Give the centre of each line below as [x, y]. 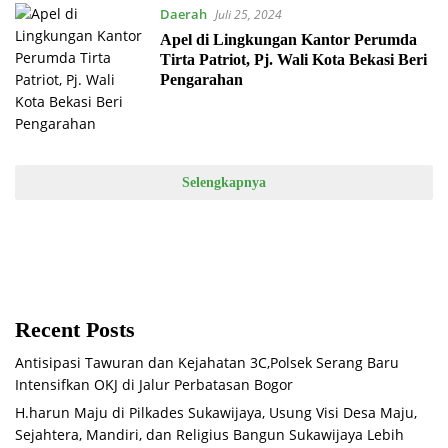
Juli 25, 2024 [248, 14]
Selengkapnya [224, 182]
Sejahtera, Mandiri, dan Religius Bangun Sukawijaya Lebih [209, 434]
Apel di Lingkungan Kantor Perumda [288, 39]
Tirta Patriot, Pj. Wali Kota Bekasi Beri [293, 59]
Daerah [183, 13]
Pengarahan [201, 79]
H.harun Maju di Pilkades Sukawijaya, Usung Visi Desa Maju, [216, 412]
